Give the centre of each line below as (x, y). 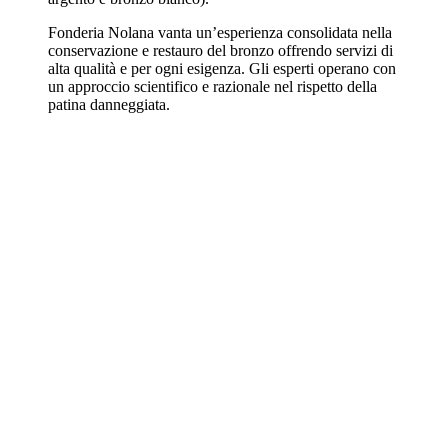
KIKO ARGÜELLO (86, 281)
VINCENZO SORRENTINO (121, 322)
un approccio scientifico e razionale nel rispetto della (212, 87)
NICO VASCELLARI (93, 363)
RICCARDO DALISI (92, 403)
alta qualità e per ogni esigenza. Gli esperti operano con (222, 69)
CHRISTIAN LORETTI (102, 240)
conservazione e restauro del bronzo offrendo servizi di (220, 51)
